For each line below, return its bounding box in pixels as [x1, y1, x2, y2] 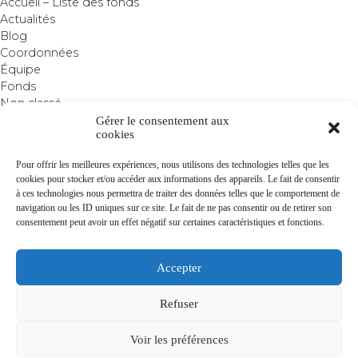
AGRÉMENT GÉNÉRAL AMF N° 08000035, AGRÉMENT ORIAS [20, 317, 338, 331]
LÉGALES [26, 253, 74, 267]
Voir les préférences [129, 332, 229, 346]
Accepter [157, 261, 201, 274]
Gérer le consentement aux [96, 114, 229, 127]
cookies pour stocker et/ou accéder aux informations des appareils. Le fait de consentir [16, 173, 340, 185]
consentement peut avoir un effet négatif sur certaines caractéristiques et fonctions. [16, 217, 324, 228]
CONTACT [279, 240, 332, 253]
